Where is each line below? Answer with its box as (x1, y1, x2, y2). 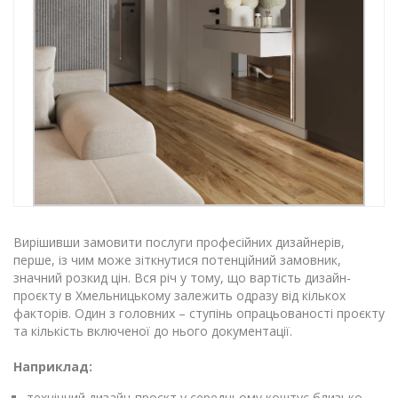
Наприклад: (13, 357, 92, 375)
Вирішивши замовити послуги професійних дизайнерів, (13, 233, 345, 251)
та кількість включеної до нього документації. (13, 322, 292, 339)
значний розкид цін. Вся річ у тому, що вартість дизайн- (13, 268, 351, 286)
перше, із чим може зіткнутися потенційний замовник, (13, 251, 341, 268)
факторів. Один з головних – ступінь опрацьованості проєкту (13, 304, 385, 322)
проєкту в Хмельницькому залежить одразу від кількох (13, 286, 346, 304)
